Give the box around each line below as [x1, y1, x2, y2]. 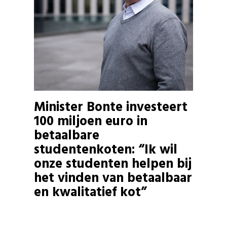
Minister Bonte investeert [34, 97, 188, 118]
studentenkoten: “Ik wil [34, 139, 178, 161]
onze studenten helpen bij [34, 154, 192, 175]
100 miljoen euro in [34, 111, 148, 132]
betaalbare [34, 125, 100, 146]
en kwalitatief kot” [34, 182, 147, 203]
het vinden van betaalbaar [34, 168, 193, 189]
